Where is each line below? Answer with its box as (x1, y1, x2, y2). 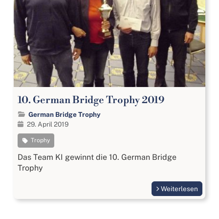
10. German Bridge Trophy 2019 (18, 94, 164, 107)
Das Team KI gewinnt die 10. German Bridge (18, 153, 176, 162)
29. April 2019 (27, 120, 68, 129)
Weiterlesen (161, 185, 198, 193)
